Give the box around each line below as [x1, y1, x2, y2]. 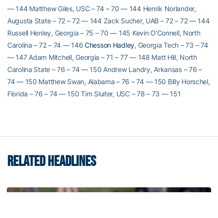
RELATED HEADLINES [7, 153, 96, 170]
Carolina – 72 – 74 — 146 [7, 41, 85, 49]
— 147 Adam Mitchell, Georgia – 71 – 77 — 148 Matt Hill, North [7, 53, 197, 61]
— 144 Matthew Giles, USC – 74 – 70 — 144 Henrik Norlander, [7, 4, 196, 13]
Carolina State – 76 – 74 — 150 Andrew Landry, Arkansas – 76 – [7, 65, 202, 73]
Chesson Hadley [85, 41, 135, 49]
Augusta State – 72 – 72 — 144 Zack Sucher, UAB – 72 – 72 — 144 [7, 17, 210, 25]
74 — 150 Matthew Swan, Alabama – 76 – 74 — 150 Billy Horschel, [7, 77, 210, 86]
